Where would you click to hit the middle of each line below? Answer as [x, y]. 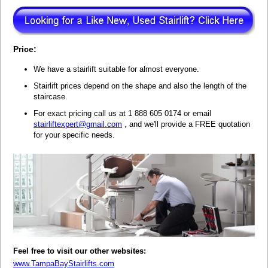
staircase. [51, 96]
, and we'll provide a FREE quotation [186, 124]
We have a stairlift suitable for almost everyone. [116, 69]
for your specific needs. [74, 135]
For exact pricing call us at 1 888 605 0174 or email [122, 113]
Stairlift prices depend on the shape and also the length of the [140, 86]
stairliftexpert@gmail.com [78, 124]
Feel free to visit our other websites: [80, 251]
